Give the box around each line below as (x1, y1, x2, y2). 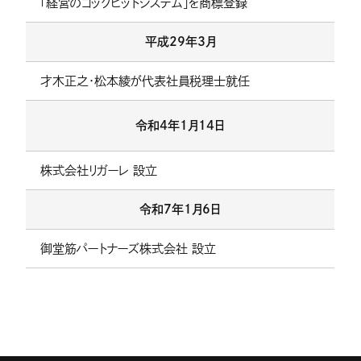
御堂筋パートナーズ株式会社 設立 (39, 242, 216, 255)
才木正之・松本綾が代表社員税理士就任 (39, 74, 250, 87)
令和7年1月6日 (139, 203, 222, 216)
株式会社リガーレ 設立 (39, 164, 157, 176)
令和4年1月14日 (135, 119, 226, 132)
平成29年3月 (144, 35, 216, 48)
